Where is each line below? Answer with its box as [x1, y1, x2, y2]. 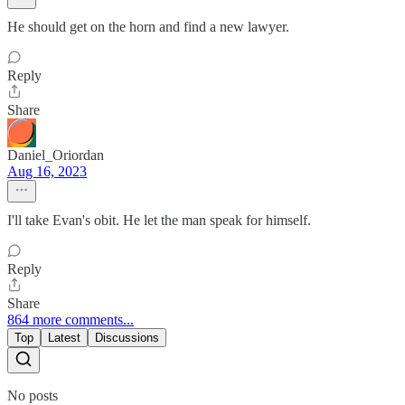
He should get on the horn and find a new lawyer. [7, 19, 289, 35]
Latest [48, 331, 80, 345]
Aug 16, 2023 [7, 164, 87, 180]
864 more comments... [7, 312, 134, 328]
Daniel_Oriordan [7, 147, 104, 164]
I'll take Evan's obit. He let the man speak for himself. [7, 212, 311, 229]
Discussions [95, 331, 159, 345]
